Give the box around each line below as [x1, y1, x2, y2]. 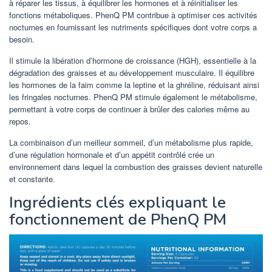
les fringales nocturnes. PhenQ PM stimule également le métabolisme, [9, 91, 257, 103]
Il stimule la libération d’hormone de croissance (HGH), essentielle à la [9, 55, 256, 67]
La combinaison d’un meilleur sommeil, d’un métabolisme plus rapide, [9, 137, 253, 149]
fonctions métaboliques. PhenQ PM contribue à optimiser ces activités [9, 9, 257, 21]
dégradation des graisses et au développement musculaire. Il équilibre [9, 67, 254, 79]
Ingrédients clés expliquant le [9, 192, 226, 214]
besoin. [9, 33, 35, 46]
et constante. [9, 173, 55, 185]
